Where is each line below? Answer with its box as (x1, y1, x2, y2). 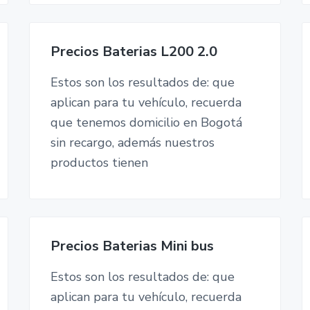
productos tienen (50, 154, 148, 171)
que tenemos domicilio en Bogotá (50, 113, 242, 131)
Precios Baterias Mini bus (50, 236, 214, 255)
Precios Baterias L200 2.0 (50, 42, 217, 61)
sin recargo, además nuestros (50, 134, 215, 151)
